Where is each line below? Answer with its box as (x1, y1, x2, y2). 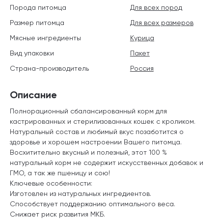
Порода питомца (10, 3, 66, 11)
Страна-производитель (10, 64, 89, 72)
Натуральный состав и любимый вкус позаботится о (10, 127, 184, 136)
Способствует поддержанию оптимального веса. (10, 199, 175, 208)
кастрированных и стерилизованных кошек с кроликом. (10, 117, 195, 125)
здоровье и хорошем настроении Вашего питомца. (10, 137, 182, 146)
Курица (130, 33, 154, 42)
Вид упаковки (10, 49, 54, 57)
